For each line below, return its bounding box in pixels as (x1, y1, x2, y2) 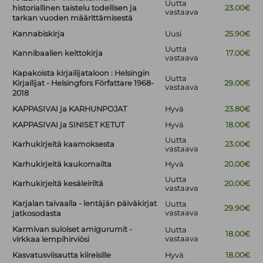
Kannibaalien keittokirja (12, 49, 103, 58)
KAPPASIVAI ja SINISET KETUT (12, 120, 125, 130)
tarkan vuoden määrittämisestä (12, 14, 133, 23)
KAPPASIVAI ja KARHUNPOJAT (12, 104, 127, 114)
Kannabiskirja (12, 29, 65, 39)
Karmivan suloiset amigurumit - (12, 225, 133, 234)
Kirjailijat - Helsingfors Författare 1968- (12, 79, 154, 88)
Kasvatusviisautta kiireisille (12, 251, 112, 260)
